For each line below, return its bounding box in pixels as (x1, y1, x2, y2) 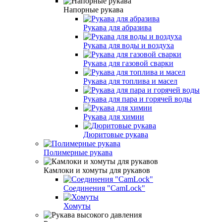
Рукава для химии (83, 112, 144, 121)
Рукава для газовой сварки (83, 58, 173, 67)
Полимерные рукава (44, 148, 112, 157)
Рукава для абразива (83, 23, 152, 32)
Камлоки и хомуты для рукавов (44, 166, 150, 174)
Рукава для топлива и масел (83, 76, 177, 85)
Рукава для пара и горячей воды (83, 94, 192, 103)
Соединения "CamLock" (63, 183, 145, 192)
